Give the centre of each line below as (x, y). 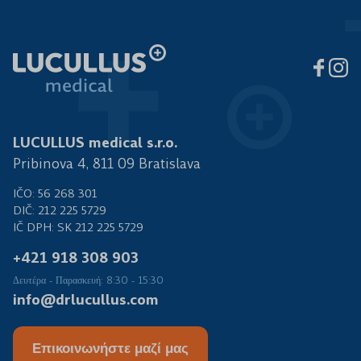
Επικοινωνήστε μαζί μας (110, 348)
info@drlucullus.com (86, 299)
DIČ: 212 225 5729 (60, 210)
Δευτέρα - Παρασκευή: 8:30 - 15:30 (88, 280)
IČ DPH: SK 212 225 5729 (78, 227)
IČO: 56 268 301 (55, 193)
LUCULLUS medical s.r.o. (95, 142)
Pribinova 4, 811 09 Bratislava (107, 163)
